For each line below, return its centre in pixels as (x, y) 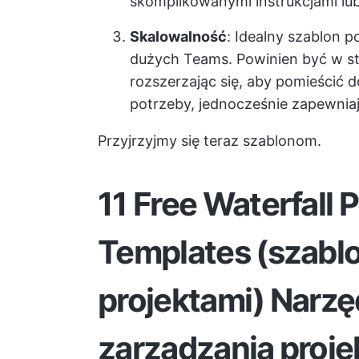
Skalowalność (178, 36)
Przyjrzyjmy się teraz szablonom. (210, 141)
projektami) (184, 300)
